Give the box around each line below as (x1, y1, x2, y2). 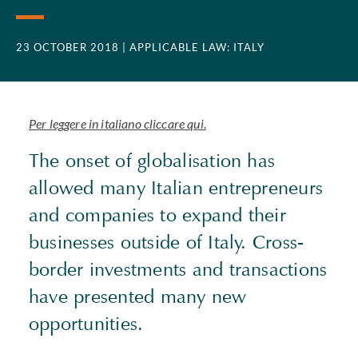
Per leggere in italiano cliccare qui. (29, 116, 206, 131)
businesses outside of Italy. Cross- (29, 230, 304, 254)
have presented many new (29, 284, 247, 308)
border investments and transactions (29, 257, 328, 281)
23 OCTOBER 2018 (16, 41, 119, 54)
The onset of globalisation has (29, 149, 276, 173)
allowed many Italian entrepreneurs (29, 176, 324, 200)
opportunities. (29, 312, 154, 336)
